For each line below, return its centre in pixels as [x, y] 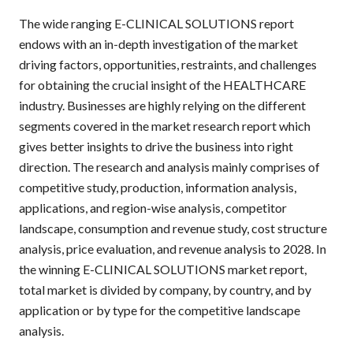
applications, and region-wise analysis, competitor [153, 207]
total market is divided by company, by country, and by [165, 289]
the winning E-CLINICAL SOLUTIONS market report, [163, 269]
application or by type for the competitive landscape [160, 310]
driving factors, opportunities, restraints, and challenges [168, 64]
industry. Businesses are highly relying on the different [162, 105]
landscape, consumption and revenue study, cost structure [173, 228]
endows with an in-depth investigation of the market [158, 43]
